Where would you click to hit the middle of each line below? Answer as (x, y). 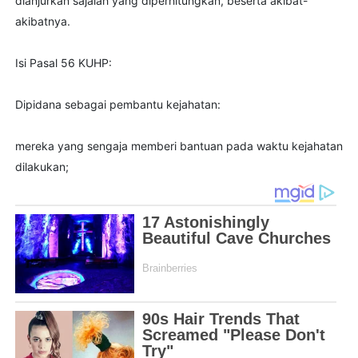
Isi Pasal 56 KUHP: (63, 62)
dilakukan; (42, 166)
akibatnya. (42, 21)
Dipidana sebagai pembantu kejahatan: (117, 104)
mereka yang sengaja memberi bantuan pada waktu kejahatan (179, 145)
